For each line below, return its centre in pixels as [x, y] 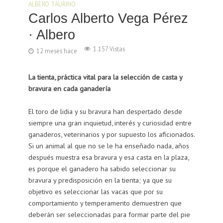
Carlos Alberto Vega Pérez [108, 19]
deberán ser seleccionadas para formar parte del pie [109, 215]
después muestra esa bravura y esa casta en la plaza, [108, 157]
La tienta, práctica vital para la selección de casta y [105, 77]
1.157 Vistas [109, 49]
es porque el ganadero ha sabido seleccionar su [102, 169]
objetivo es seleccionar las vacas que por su [95, 192]
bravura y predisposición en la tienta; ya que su [100, 180]
